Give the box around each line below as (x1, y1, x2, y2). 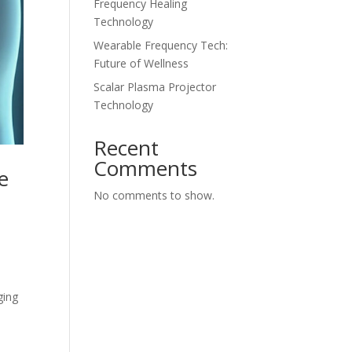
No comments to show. (93, 188, 215, 203)
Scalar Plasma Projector (93, 79, 217, 94)
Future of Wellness (93, 56, 189, 71)
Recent (93, 134, 159, 162)
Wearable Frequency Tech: (93, 38, 229, 53)
